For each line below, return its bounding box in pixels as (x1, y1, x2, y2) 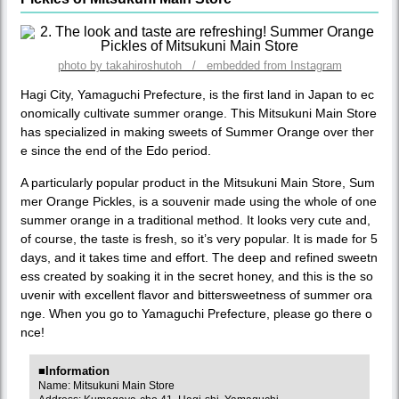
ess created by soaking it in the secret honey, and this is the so (20, 268, 373, 283)
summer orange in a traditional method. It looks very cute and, (20, 212, 370, 227)
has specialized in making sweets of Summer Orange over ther (20, 124, 374, 139)
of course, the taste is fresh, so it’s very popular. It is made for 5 (20, 231, 378, 246)
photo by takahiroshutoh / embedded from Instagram (57, 58, 342, 72)
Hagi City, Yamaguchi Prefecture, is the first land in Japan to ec (20, 86, 374, 102)
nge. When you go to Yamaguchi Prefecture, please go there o (20, 305, 372, 321)
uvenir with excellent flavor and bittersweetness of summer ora (20, 287, 372, 302)
